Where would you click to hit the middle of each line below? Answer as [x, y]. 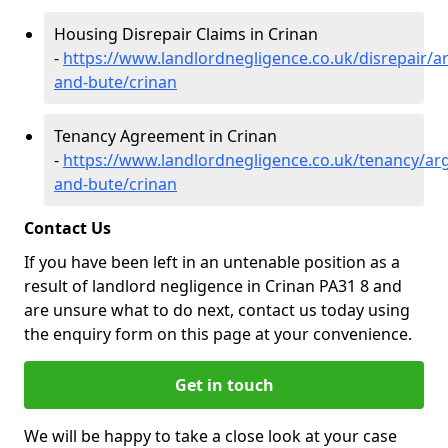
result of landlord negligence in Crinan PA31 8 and [213, 286]
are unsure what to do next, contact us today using [217, 310]
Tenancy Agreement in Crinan [165, 136]
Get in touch [224, 385]
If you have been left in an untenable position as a [212, 262]
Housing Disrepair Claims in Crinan [186, 34]
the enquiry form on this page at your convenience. [222, 334]
